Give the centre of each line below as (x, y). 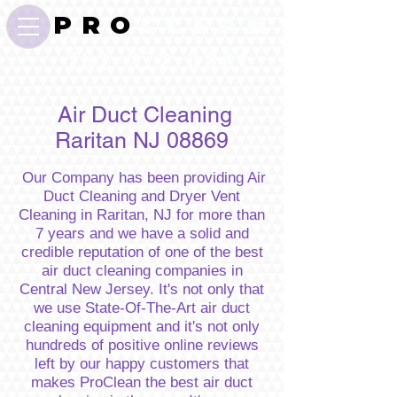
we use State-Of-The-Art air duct (142, 308)
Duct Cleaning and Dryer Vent (142, 196)
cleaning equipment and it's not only (142, 327)
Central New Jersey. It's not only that (142, 289)
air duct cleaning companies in (142, 271)
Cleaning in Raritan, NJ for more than (142, 215)
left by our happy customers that (142, 364)
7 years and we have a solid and (142, 234)
